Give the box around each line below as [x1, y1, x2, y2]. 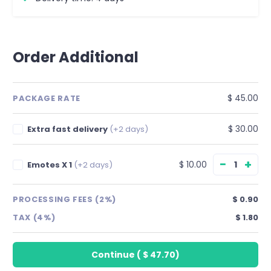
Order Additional [13, 47, 139, 67]
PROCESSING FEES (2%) [13, 194, 116, 205]
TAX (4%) [13, 212, 56, 223]
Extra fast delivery [27, 123, 110, 135]
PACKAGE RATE [13, 92, 80, 104]
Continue [91, 249, 135, 261]
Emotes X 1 [27, 158, 74, 171]
